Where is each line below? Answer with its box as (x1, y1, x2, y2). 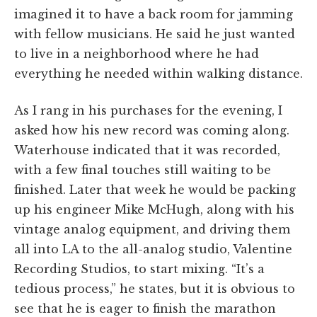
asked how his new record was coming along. (14, 122, 289, 137)
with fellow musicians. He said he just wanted (14, 26, 295, 41)
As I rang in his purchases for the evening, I (14, 103, 282, 117)
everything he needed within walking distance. (14, 66, 303, 81)
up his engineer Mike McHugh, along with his (14, 202, 294, 217)
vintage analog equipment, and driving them (14, 221, 290, 236)
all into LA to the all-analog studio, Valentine (14, 241, 292, 256)
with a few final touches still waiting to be (14, 162, 271, 177)
